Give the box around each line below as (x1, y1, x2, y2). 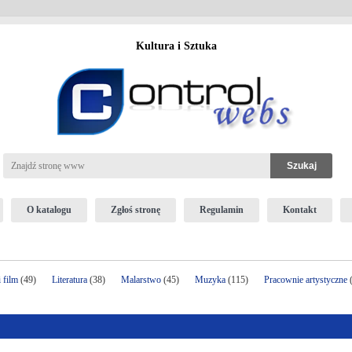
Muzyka (195, 274, 225, 285)
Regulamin (199, 204, 244, 215)
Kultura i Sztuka (135, 40, 217, 52)
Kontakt (282, 204, 317, 215)
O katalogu (26, 204, 71, 215)
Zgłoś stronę (110, 204, 160, 215)
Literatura (52, 274, 87, 285)
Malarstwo (121, 274, 161, 285)
